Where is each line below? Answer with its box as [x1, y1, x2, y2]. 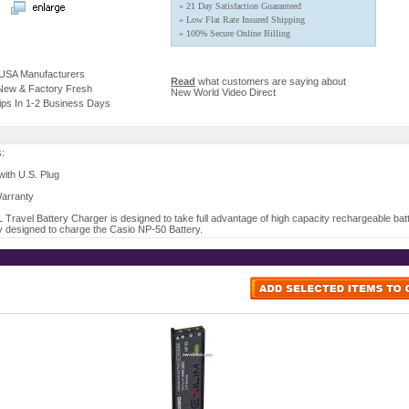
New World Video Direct [171, 87, 276, 98]
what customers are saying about [195, 76, 346, 87]
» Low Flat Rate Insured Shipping [179, 15, 305, 25]
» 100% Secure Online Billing [179, 28, 290, 38]
